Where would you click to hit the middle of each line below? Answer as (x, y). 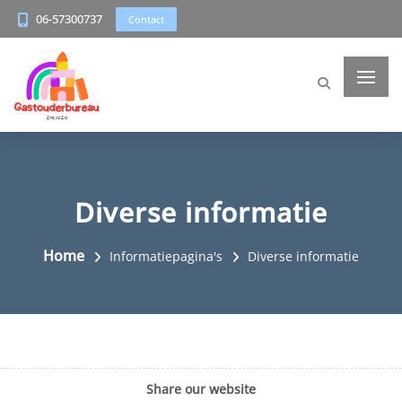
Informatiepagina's (166, 256)
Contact (146, 19)
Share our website (201, 389)
